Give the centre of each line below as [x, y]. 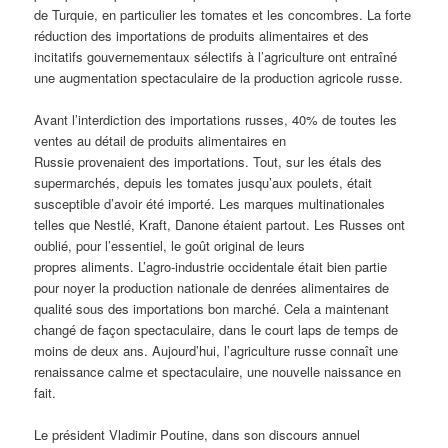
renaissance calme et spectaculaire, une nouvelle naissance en [218, 371]
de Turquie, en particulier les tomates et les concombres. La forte [223, 14]
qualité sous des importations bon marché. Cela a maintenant [212, 308]
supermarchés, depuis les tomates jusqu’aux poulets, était [203, 182]
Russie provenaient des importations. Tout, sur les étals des [208, 161]
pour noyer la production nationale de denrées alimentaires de [212, 287]
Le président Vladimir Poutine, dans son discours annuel [197, 434]
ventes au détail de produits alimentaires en [160, 140]
